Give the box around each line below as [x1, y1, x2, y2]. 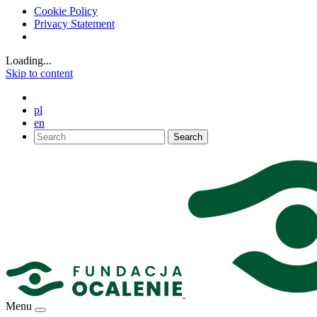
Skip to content [6, 67, 73, 79]
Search [173, 131, 202, 142]
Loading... [6, 54, 52, 67]
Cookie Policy [34, 4, 98, 17]
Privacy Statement [34, 17, 115, 30]
